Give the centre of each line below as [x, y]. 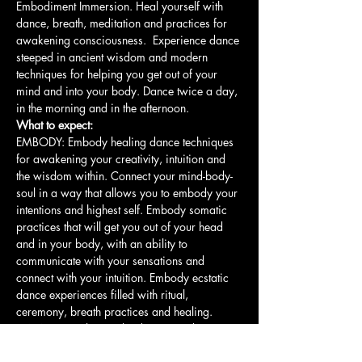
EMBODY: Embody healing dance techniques [126, 142]
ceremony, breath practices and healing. [114, 311]
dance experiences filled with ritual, [104, 295]
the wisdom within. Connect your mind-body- [124, 176]
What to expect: [56, 125]
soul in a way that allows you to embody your [128, 193]
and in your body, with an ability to [103, 244]
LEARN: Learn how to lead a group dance [119, 328]
